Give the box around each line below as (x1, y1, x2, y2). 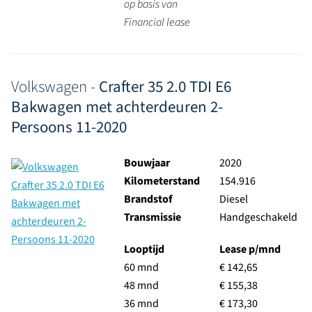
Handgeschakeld (219, 210, 297, 225)
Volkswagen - (11, 75, 99, 98)
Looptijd (123, 242, 164, 257)
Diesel (219, 192, 248, 207)
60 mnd (123, 260, 159, 275)
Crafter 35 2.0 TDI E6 (99, 75, 231, 98)
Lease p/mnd (219, 242, 281, 257)
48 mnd (123, 278, 159, 293)
